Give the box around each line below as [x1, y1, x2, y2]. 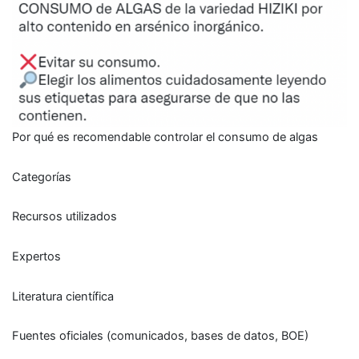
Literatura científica [12, 288, 114, 304]
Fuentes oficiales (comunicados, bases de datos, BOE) [12, 329, 309, 344]
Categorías [12, 169, 71, 184]
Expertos [12, 248, 61, 264]
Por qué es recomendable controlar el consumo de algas [12, 130, 318, 145]
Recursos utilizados [12, 209, 117, 224]
